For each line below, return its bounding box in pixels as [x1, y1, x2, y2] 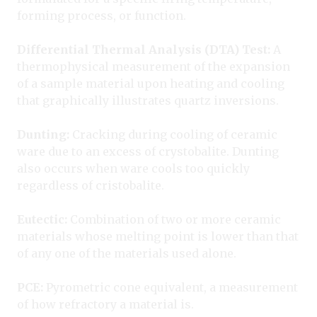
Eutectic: [17, 212, 70, 226]
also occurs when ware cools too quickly [17, 161, 250, 175]
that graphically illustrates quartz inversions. [17, 93, 279, 108]
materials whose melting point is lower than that [17, 229, 299, 243]
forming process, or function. [17, 8, 186, 23]
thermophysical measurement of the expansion [17, 59, 290, 74]
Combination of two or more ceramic [70, 212, 281, 226]
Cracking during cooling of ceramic [72, 127, 277, 142]
